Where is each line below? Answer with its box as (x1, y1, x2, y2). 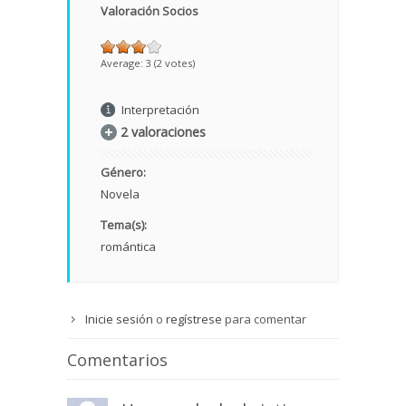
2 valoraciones (121, 123, 206, 141)
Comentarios (67, 349, 168, 372)
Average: (101, 56, 146, 71)
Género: (101, 164, 149, 181)
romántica (101, 238, 156, 256)
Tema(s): (101, 217, 150, 234)
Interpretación (121, 101, 199, 119)
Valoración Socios (101, 3, 198, 20)
